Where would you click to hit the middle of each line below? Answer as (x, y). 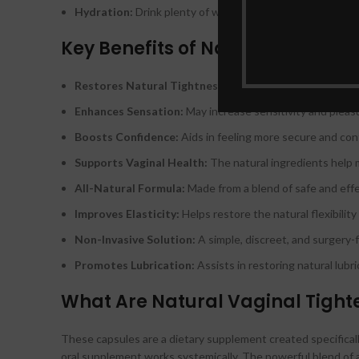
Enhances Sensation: (129, 111)
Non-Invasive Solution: (135, 239)
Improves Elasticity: (127, 214)
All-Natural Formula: (130, 188)
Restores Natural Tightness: (151, 85)
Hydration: (104, 12)
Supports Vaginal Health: (141, 162)
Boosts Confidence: (127, 137)
